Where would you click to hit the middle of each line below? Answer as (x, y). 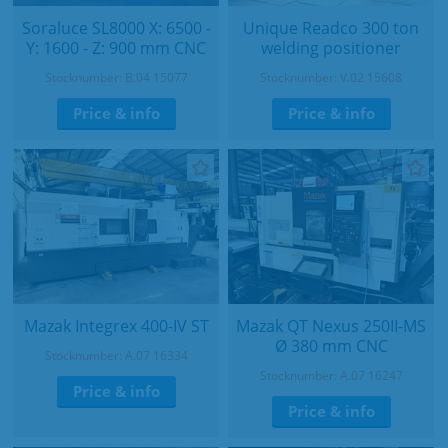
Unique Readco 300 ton (331, 28)
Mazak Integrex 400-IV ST (116, 325)
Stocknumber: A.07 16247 (331, 375)
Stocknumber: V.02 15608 (331, 78)
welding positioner (331, 48)
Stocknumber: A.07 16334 (116, 355)
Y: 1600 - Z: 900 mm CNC (116, 48)
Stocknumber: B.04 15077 (116, 78)
